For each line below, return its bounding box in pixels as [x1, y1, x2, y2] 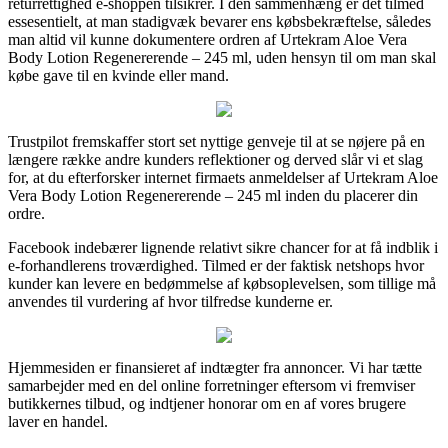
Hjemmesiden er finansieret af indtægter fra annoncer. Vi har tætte [8, 358, 422, 376]
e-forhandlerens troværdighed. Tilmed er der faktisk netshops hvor [8, 256, 424, 274]
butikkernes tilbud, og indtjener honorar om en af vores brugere [8, 394, 406, 412]
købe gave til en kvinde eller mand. [8, 66, 229, 84]
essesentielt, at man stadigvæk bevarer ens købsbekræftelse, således [8, 12, 431, 30]
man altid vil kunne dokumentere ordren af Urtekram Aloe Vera [8, 30, 407, 48]
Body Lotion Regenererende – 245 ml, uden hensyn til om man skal [8, 48, 436, 66]
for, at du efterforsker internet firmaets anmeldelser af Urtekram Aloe [8, 168, 438, 186]
